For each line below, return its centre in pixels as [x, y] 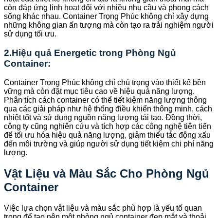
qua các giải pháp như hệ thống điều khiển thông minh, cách [108, 109]
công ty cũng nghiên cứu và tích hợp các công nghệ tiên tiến [108, 126]
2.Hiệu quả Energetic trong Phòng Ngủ [90, 53]
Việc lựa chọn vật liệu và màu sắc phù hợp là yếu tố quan [103, 208]
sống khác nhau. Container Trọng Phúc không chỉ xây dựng [106, 17]
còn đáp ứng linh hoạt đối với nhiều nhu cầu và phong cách [106, 8]
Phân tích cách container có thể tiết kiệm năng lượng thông [105, 100]
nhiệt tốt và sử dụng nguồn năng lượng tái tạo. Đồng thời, [103, 117]
